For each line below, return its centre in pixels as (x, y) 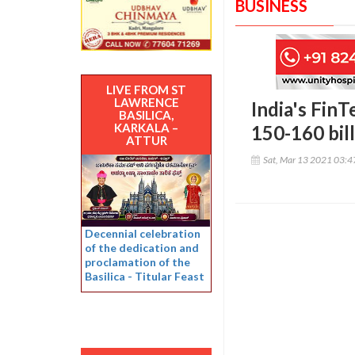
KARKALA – (146, 128)
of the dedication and (142, 247)
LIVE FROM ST (146, 90)
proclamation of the (137, 261)
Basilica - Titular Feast (145, 276)
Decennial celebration (143, 233)
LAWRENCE (146, 102)
